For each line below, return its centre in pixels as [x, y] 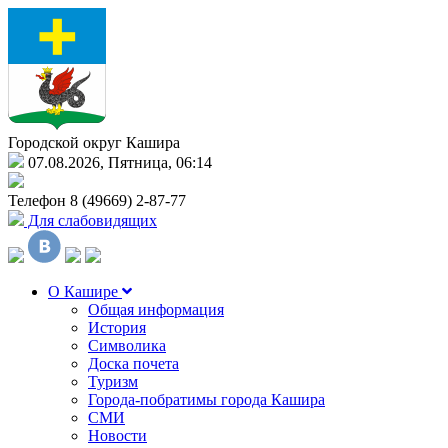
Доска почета [133, 363]
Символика [127, 345]
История [117, 327]
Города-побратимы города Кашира [206, 399]
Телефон [39, 200]
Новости [117, 435]
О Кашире [85, 291]
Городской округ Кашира [94, 142]
